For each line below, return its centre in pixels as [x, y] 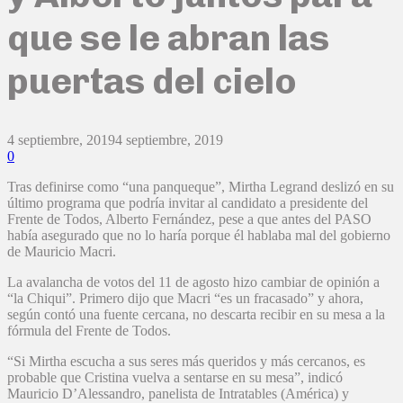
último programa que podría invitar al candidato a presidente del [188, 203]
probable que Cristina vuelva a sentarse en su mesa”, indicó [175, 378]
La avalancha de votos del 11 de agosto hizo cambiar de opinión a [193, 282]
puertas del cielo [152, 81]
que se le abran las [168, 37]
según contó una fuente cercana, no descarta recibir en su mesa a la [196, 315]
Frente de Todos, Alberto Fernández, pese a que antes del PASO [189, 219]
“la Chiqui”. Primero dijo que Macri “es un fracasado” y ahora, [185, 299]
